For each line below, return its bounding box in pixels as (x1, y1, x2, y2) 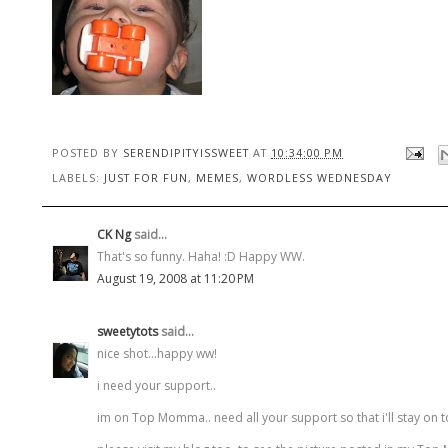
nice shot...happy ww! (97, 344, 217, 362)
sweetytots (97, 322, 158, 340)
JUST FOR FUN (104, 169, 188, 185)
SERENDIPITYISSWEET (123, 144, 249, 160)
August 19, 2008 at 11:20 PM (97, 269, 254, 287)
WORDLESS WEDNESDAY (247, 169, 392, 185)
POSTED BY (52, 144, 123, 160)
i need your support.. (97, 376, 216, 394)
